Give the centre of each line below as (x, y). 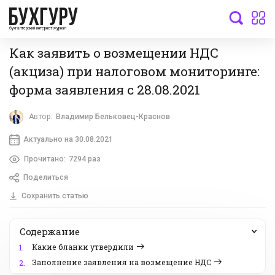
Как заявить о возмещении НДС (114, 52)
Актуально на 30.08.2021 (68, 139)
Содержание (50, 232)
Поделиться (45, 178)
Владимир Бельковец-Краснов (113, 117)
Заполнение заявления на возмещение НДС (122, 262)
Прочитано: (45, 159)
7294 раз (84, 159)
